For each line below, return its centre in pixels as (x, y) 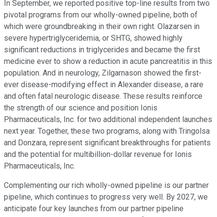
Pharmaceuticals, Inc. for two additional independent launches (108, 119)
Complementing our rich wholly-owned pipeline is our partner (106, 185)
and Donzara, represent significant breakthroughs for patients (107, 142)
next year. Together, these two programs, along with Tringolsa (107, 131)
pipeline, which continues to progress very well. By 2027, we (106, 197)
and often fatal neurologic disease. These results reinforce (103, 96)
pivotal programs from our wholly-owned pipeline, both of (101, 15)
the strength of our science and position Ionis (81, 108)
